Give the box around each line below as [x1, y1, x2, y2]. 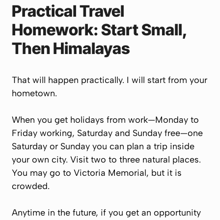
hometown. [12, 88, 57, 99]
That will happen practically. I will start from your [12, 75, 207, 85]
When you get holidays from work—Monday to [12, 114, 199, 125]
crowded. [12, 181, 50, 192]
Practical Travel [12, 1, 124, 21]
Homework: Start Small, [12, 20, 187, 39]
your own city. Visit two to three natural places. [12, 154, 201, 165]
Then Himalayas [12, 39, 130, 58]
